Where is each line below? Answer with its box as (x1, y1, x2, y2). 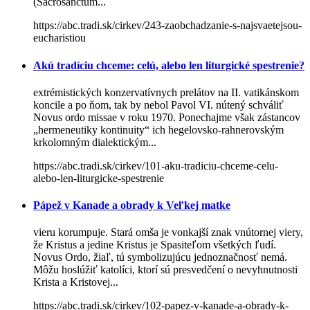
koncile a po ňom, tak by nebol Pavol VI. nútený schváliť (33, 98, 284, 111)
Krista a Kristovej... (33, 276, 118, 289)
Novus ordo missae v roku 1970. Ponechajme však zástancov (33, 111, 300, 123)
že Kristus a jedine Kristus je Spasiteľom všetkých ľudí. (33, 239, 276, 251)
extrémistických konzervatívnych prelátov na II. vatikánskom (33, 86, 299, 98)
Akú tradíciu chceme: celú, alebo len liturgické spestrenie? (33, 59, 304, 71)
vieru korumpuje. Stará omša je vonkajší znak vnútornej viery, (33, 226, 303, 239)
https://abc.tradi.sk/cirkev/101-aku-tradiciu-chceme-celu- (33, 159, 278, 172)
